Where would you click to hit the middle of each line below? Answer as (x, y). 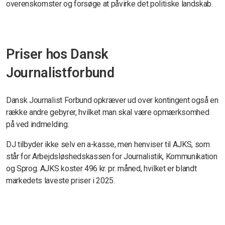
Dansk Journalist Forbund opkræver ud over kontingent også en (112, 100)
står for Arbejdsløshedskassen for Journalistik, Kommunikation (112, 156)
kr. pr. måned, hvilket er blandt (148, 168)
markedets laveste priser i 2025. (61, 180)
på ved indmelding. (38, 124)
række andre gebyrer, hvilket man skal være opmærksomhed (108, 112)
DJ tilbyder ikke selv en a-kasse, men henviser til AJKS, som (108, 144)
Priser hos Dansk (57, 54)
